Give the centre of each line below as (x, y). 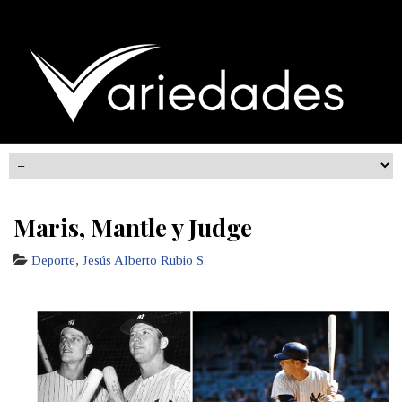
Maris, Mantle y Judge (133, 227)
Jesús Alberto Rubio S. (144, 260)
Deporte (53, 260)
